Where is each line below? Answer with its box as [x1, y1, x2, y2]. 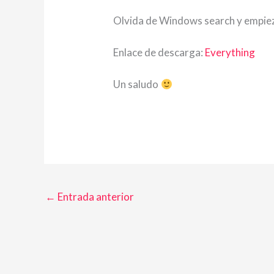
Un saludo [113, 78, 161, 91]
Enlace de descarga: [113, 45, 206, 59]
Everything [205, 45, 256, 59]
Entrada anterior [56, 190, 134, 204]
